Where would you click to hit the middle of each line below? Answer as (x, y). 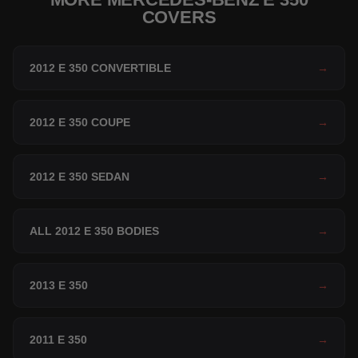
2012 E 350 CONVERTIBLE (100, 68)
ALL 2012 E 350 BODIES (94, 231)
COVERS (179, 18)
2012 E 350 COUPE (80, 123)
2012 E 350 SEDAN (80, 177)
